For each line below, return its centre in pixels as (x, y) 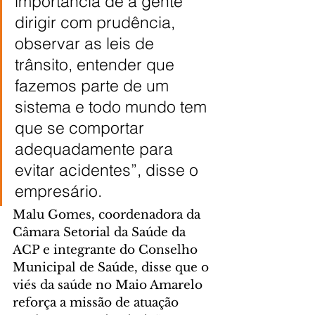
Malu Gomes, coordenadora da (108, 214)
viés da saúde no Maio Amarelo (109, 285)
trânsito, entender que (97, 64)
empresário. (58, 191)
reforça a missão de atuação (97, 302)
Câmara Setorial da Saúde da (101, 232)
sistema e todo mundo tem (113, 106)
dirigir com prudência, (97, 22)
